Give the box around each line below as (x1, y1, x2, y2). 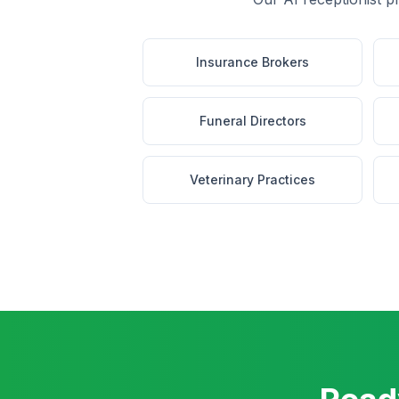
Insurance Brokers (196, 54, 309, 69)
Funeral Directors (199, 113, 306, 128)
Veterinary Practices (190, 172, 315, 187)
